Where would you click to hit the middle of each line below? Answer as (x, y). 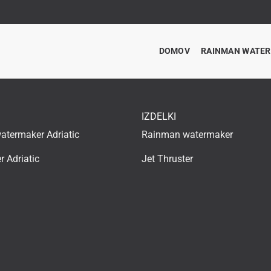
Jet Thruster (167, 158)
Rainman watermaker (187, 134)
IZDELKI (158, 116)
